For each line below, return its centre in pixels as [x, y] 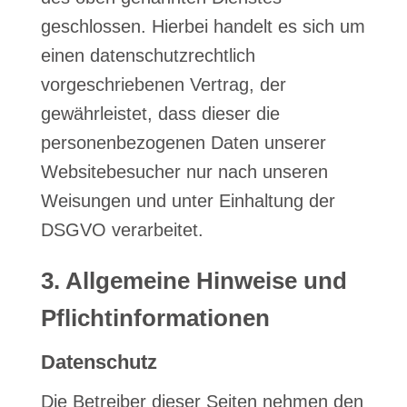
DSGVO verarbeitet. [122, 230]
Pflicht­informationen [155, 318]
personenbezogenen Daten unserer [183, 143]
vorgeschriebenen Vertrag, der [163, 84]
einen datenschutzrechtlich [148, 55]
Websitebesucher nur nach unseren [184, 172]
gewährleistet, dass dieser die [160, 114]
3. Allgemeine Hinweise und [194, 281]
